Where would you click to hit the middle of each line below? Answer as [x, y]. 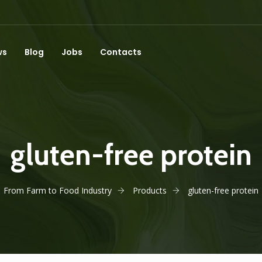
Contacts [121, 52]
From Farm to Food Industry [58, 190]
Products [150, 190]
